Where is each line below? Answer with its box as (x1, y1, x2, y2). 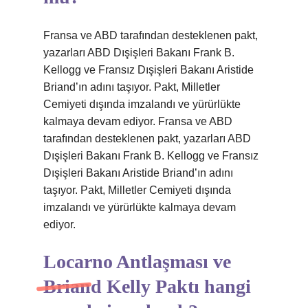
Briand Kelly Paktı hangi (43, 276, 251, 297)
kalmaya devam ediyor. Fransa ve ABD (43, 115, 232, 127)
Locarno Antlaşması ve (43, 251, 231, 272)
